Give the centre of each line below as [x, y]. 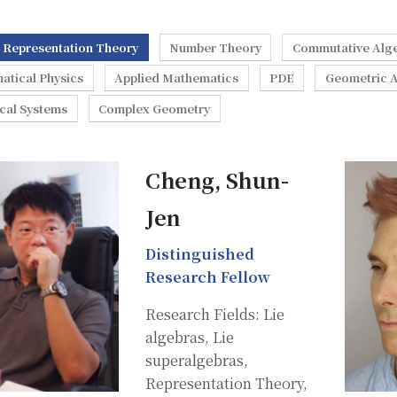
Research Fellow [208, 276]
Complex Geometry [155, 108]
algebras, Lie [190, 337]
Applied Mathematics [177, 78]
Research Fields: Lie [215, 314]
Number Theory [215, 47]
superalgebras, [197, 360]
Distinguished [200, 253]
